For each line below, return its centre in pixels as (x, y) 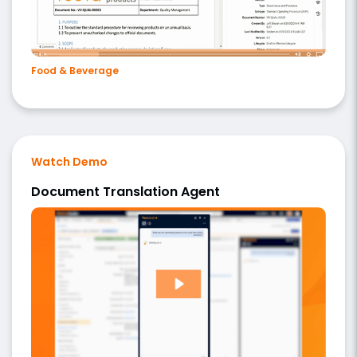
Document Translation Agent (126, 191)
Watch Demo (69, 161)
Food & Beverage (75, 70)
